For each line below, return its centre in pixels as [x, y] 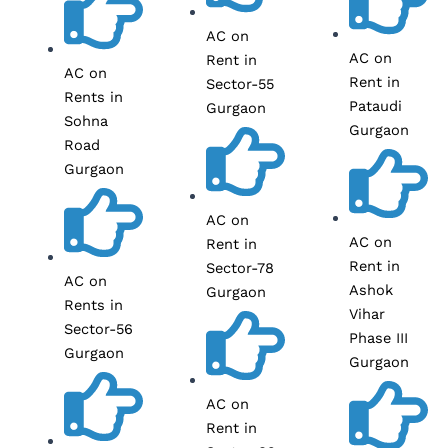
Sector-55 [240, 84]
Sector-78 [240, 268]
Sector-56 [98, 329]
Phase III [379, 338]
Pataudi [376, 106]
